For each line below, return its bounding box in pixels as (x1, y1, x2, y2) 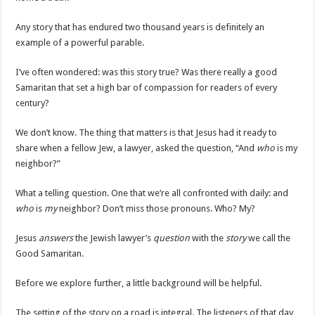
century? (15, 98, 50, 109)
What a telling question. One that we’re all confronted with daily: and (15, 188, 289, 199)
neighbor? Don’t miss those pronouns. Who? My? (59, 203, 256, 214)
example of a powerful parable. (15, 37, 145, 49)
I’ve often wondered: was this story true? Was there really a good (15, 67, 278, 78)
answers (39, 233, 76, 244)
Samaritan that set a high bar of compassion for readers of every (15, 82, 278, 94)
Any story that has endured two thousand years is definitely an (15, 22, 265, 33)
